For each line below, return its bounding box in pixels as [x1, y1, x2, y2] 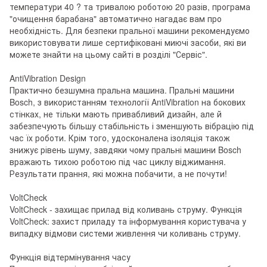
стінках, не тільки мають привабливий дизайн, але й [10, 107, 222, 120]
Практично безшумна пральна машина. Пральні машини [10, 83, 234, 96]
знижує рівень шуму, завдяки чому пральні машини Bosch [10, 143, 241, 156]
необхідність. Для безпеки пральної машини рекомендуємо [10, 24, 250, 36]
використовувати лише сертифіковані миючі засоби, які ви [10, 36, 246, 48]
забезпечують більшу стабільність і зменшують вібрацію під [10, 119, 254, 132]
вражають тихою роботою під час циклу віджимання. [10, 155, 226, 167]
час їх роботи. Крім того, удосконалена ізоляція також [10, 131, 230, 144]
